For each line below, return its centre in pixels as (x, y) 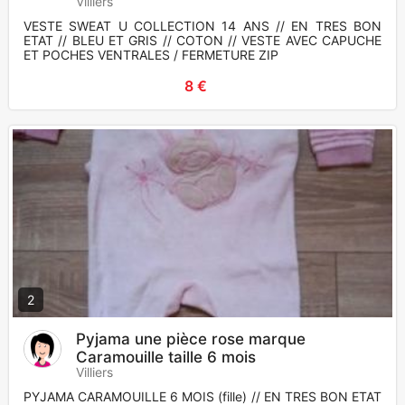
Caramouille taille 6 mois (166, 358)
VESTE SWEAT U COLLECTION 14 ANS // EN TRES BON (202, 26)
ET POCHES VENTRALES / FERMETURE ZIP (151, 55)
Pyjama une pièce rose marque (191, 339)
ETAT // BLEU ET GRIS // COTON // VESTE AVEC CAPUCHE (202, 41)
